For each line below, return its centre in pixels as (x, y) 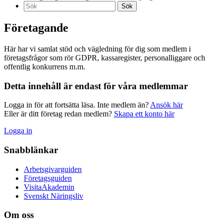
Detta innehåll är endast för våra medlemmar (96, 86)
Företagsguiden (48, 178)
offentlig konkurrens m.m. (45, 66)
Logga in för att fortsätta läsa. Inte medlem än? (77, 105)
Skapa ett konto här (144, 114)
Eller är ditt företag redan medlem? (59, 114)
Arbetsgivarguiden (53, 169)
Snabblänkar (31, 150)
